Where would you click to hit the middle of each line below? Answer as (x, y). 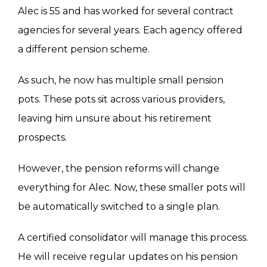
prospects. (42, 138)
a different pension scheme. (84, 49)
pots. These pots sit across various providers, (121, 100)
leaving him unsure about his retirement (115, 119)
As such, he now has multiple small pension (121, 80)
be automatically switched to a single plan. (119, 207)
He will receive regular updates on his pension (128, 257)
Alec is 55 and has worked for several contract (126, 11)
